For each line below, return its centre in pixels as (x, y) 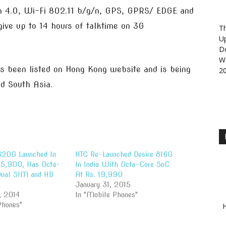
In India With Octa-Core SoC (123, 164)
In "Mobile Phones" (107, 195)
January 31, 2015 (103, 185)
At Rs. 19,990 (99, 175)
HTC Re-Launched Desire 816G (124, 154)
